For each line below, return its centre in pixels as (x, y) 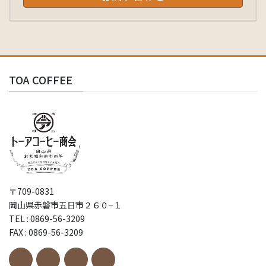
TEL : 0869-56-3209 (47, 219)
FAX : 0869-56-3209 (46, 232)
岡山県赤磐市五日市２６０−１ (65, 205)
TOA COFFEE (41, 79)
